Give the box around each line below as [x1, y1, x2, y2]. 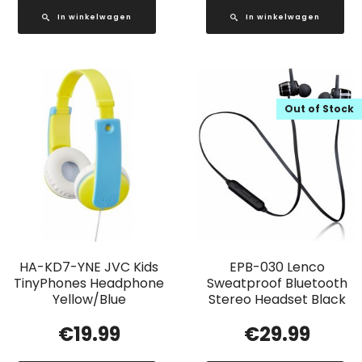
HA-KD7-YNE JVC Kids [19, 257, 159, 276]
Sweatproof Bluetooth [206, 273, 347, 293]
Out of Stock [284, 101, 354, 116]
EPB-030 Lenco [229, 257, 325, 276]
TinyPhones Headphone [14, 273, 165, 293]
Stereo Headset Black [208, 289, 346, 309]
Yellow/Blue [52, 289, 126, 309]
